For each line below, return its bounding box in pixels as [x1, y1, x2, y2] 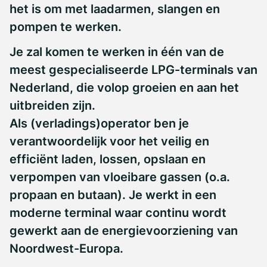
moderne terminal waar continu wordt [10, 206, 226, 220]
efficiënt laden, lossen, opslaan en [10, 152, 206, 166]
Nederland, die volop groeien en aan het [10, 80, 239, 95]
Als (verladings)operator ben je [10, 116, 189, 131]
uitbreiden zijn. [10, 98, 95, 113]
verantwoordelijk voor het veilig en [10, 134, 209, 148]
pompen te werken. [10, 20, 122, 34]
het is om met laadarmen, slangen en [10, 2, 220, 16]
